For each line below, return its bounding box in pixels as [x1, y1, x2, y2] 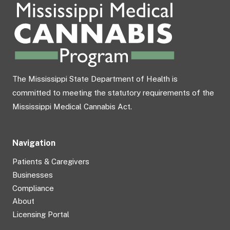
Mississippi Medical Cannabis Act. [12, 102, 132, 111]
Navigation [12, 138, 55, 148]
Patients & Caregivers [12, 157, 89, 166]
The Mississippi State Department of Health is [12, 74, 178, 84]
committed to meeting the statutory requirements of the [12, 88, 214, 98]
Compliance [12, 183, 54, 193]
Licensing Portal [12, 210, 69, 219]
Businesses [12, 170, 53, 179]
